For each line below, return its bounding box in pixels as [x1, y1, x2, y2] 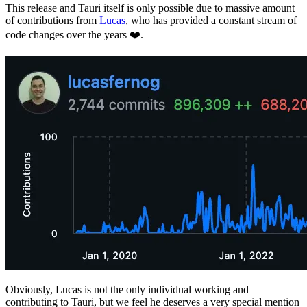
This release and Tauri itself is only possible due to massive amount [5, 1, 295, 14]
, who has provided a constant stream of [125, 14, 297, 26]
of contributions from [5, 14, 99, 26]
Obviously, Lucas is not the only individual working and [5, 283, 249, 295]
